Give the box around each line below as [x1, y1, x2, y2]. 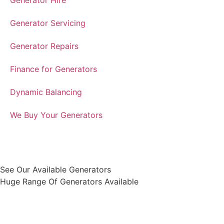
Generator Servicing [10, 18, 85, 28]
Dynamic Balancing [10, 87, 82, 97]
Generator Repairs [10, 41, 78, 51]
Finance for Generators [10, 64, 97, 74]
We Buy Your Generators [10, 110, 102, 120]
